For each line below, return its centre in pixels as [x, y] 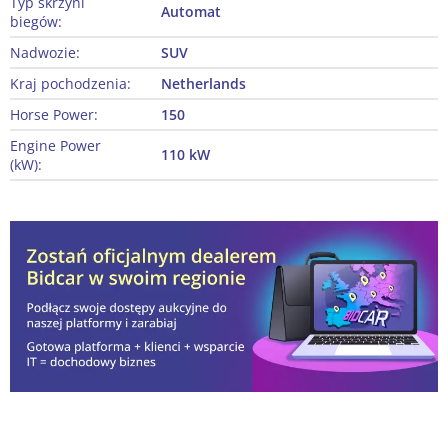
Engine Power [55, 146]
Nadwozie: [45, 53]
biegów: [36, 22]
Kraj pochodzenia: [70, 84]
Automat [191, 12]
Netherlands [203, 84]
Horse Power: [54, 115]
